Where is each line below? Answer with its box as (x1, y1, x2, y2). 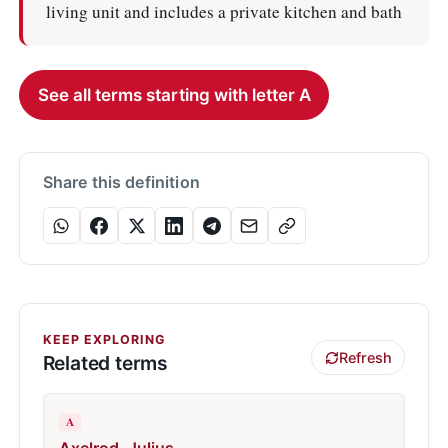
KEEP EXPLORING (42, 331, 165, 347)
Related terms (42, 350, 169, 375)
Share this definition (42, 172, 200, 193)
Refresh (338, 349, 392, 367)
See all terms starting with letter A (37, 84, 311, 105)
